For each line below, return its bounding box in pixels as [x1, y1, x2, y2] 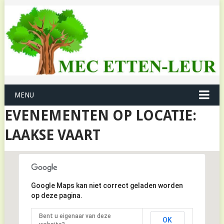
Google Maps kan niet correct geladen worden [31, 181, 183, 190]
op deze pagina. [31, 191, 83, 200]
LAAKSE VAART [4, 127, 100, 144]
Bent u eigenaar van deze [39, 212, 111, 220]
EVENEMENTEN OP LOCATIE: [4, 107, 196, 124]
